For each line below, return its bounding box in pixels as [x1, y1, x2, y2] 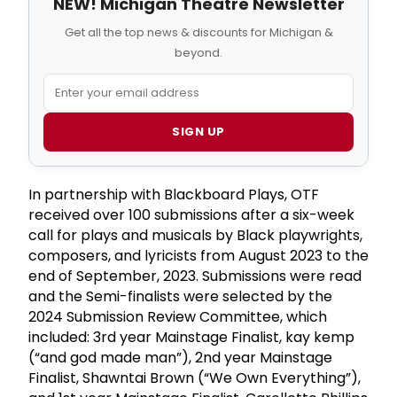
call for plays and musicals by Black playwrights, [28, 224, 362, 245]
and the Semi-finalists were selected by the [28, 285, 332, 307]
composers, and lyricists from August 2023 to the [28, 245, 369, 266]
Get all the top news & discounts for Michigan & [64, 23, 333, 41]
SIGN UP [172, 122, 225, 140]
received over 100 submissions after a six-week [28, 204, 354, 225]
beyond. [175, 43, 222, 61]
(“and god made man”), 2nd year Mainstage [28, 346, 332, 368]
